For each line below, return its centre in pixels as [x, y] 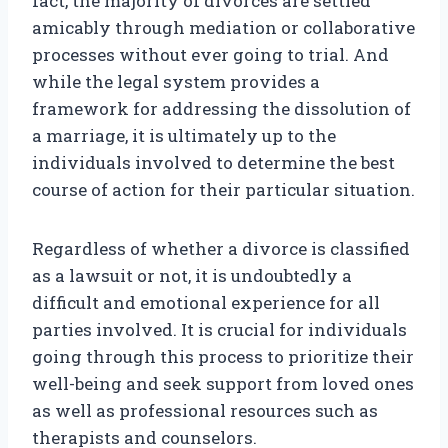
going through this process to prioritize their [223, 357]
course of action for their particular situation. [223, 190]
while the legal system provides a [176, 82]
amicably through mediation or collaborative [223, 28]
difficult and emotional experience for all [206, 303]
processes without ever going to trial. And [210, 55]
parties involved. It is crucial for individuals [219, 330]
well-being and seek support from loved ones [223, 384]
